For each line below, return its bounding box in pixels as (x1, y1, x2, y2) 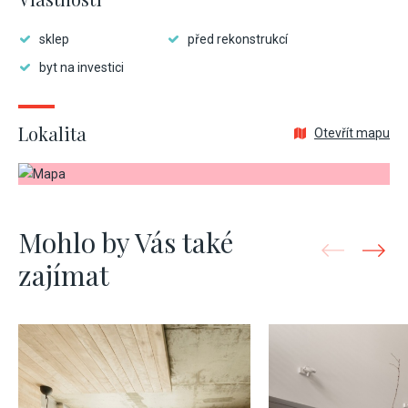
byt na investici (39, 60, 124, 75)
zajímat (18, 257, 109, 293)
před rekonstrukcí (188, 32, 288, 46)
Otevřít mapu (314, 126, 390, 140)
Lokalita (18, 121, 87, 146)
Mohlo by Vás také (18, 224, 233, 260)
